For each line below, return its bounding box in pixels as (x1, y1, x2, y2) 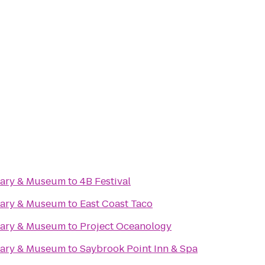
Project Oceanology (80, 219, 172, 233)
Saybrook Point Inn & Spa (80, 242, 198, 256)
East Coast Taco (80, 197, 153, 211)
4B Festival (80, 174, 131, 188)
